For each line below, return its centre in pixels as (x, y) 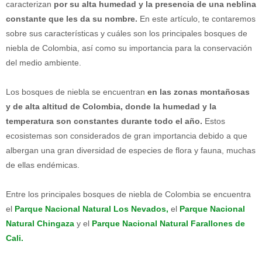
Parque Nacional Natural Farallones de (168, 224)
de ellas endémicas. (43, 165)
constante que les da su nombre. (72, 19)
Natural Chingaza (40, 224)
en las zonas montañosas (199, 92)
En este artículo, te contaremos (196, 19)
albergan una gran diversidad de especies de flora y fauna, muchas (131, 151)
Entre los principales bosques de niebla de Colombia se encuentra (128, 194)
